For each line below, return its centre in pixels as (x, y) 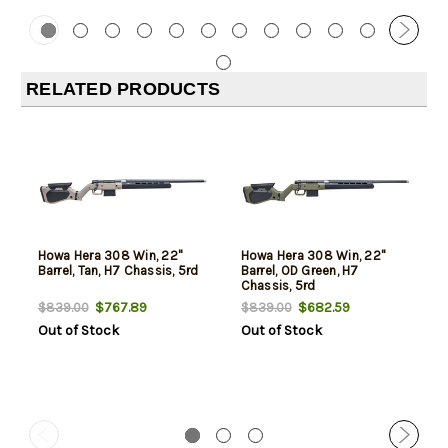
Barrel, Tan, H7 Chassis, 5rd (118, 270)
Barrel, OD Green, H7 (299, 270)
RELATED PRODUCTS (123, 88)
